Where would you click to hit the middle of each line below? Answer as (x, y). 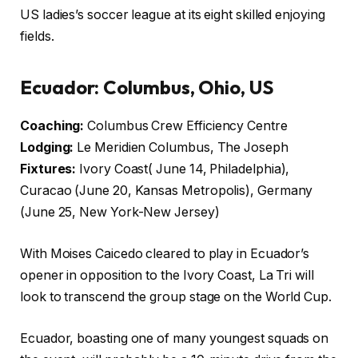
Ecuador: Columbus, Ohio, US (147, 87)
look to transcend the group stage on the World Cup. (176, 297)
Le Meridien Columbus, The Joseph (181, 148)
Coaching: (52, 126)
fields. (37, 37)
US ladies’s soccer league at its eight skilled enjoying (173, 15)
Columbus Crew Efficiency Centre (186, 126)
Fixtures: (48, 169)
